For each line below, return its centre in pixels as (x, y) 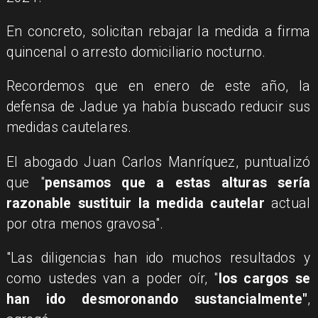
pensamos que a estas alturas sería (177, 182)
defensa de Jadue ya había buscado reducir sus (158, 107)
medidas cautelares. (69, 128)
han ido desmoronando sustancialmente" (157, 299)
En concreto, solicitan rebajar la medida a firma (158, 31)
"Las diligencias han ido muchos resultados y (158, 258)
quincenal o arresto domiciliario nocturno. (136, 52)
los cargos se (264, 278)
